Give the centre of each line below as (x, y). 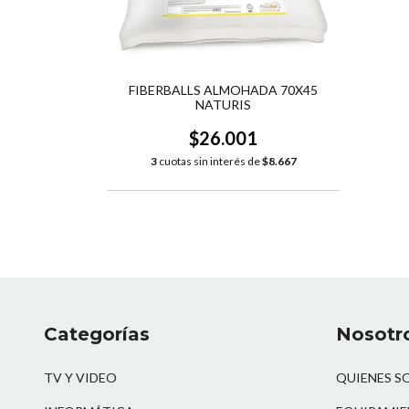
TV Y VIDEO (80, 377)
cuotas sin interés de (209, 162)
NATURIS (223, 105)
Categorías (97, 335)
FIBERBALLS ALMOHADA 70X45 (223, 90)
